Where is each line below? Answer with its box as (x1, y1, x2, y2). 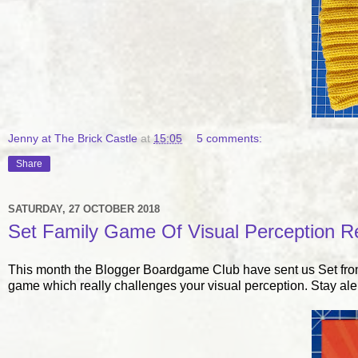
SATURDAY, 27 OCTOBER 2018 (8, 203, 160, 216)
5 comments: (197, 131, 263, 145)
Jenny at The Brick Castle (8, 131, 137, 145)
